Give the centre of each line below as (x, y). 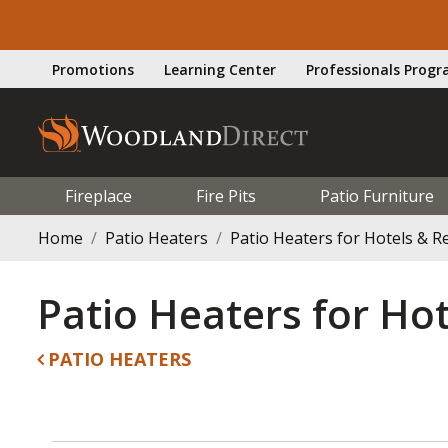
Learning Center (220, 69)
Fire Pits (225, 195)
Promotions (93, 69)
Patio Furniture (376, 195)
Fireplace (98, 195)
